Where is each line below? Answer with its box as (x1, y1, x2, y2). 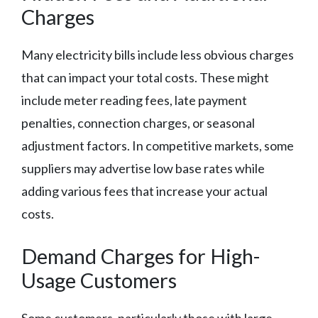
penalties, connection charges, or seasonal (21, 115, 255, 131)
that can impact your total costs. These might (21, 70, 269, 86)
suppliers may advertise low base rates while (21, 160, 265, 177)
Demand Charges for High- (21, 243, 260, 269)
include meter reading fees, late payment (21, 92, 247, 109)
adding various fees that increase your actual (21, 183, 268, 199)
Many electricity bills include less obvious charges (21, 47, 294, 63)
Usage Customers (21, 268, 177, 293)
